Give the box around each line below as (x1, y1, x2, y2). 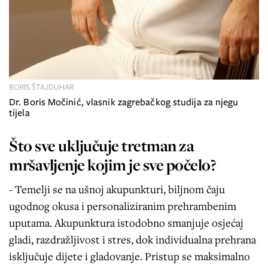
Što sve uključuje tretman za (9, 135, 194, 156)
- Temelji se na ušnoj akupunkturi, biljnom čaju (9, 181, 225, 196)
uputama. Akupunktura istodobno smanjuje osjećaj (9, 215, 243, 230)
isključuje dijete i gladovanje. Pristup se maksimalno (9, 248, 250, 263)
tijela (9, 105, 30, 120)
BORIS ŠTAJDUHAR (9, 81, 74, 93)
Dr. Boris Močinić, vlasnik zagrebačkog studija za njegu (9, 95, 239, 109)
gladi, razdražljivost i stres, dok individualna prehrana (9, 232, 256, 246)
